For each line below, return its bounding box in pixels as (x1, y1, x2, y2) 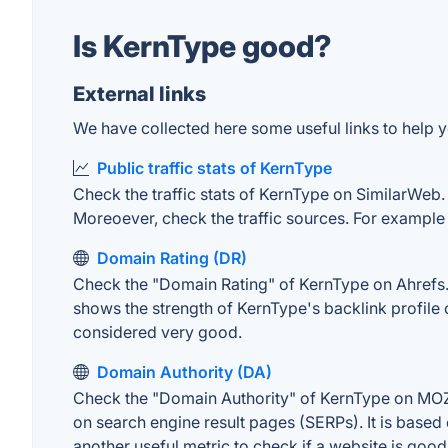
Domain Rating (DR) (97, 248, 247, 268)
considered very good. (73, 322, 242, 342)
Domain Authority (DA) (97, 362, 272, 382)
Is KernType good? (73, 28, 332, 64)
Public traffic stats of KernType (97, 158, 332, 178)
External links (73, 82, 206, 106)
